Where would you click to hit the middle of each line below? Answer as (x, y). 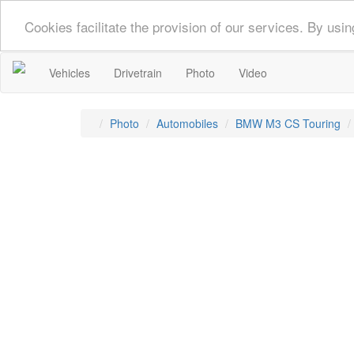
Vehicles (70, 73)
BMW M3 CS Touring (288, 123)
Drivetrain (138, 73)
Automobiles (187, 123)
